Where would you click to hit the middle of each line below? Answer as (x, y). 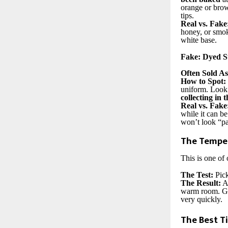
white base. (199, 40)
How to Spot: (203, 81)
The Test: (197, 175)
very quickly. (202, 199)
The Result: (201, 183)
